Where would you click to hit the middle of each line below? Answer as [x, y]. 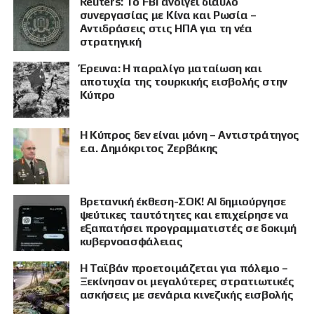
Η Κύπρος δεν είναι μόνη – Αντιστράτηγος [190, 135]
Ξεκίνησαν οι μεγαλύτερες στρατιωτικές [187, 282]
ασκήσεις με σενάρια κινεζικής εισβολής [186, 295]
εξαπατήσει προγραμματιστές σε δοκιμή [188, 228]
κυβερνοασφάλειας [131, 242]
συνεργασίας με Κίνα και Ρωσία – [168, 15]
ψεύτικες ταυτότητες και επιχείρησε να [184, 215]
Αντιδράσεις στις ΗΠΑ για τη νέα [166, 29]
